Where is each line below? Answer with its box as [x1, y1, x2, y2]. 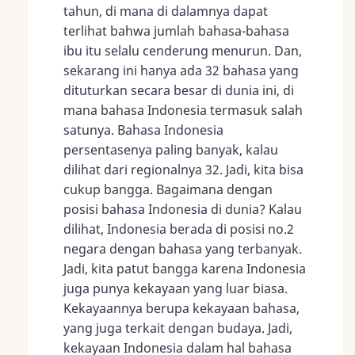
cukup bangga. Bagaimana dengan [63, 180, 273, 198]
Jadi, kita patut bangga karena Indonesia [63, 259, 306, 277]
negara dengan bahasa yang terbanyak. [63, 239, 302, 258]
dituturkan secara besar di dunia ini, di [63, 81, 294, 99]
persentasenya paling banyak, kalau [63, 140, 278, 158]
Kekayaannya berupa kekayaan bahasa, [63, 299, 300, 317]
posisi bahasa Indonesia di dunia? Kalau [63, 200, 302, 218]
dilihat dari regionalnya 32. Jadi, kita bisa [63, 160, 303, 178]
